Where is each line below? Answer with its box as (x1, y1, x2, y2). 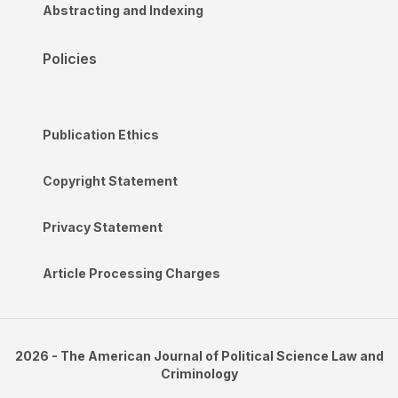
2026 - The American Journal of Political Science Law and (14, 347, 384, 363)
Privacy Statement (43, 219, 163, 235)
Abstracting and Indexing (43, 2, 203, 18)
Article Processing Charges (43, 265, 220, 281)
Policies (43, 49, 97, 68)
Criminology (160, 365, 238, 381)
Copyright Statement (43, 172, 178, 188)
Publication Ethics (43, 126, 159, 142)
